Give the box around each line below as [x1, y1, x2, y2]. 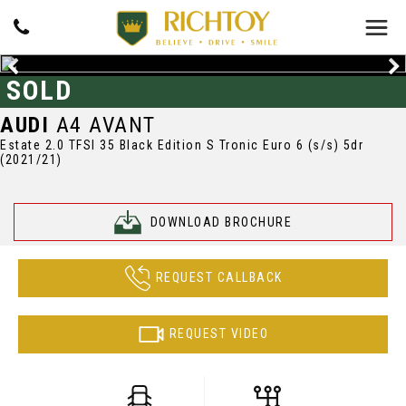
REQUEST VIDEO [169, 325, 269, 341]
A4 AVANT [49, 112, 156, 138]
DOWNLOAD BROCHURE [150, 215, 292, 229]
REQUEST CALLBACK [155, 269, 283, 285]
